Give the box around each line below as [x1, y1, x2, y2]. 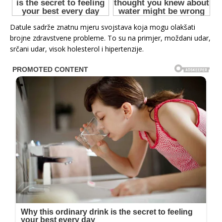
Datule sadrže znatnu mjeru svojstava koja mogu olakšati [10, 22, 195, 32]
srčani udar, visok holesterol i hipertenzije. [10, 44, 144, 54]
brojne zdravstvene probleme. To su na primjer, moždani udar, [10, 33, 211, 43]
